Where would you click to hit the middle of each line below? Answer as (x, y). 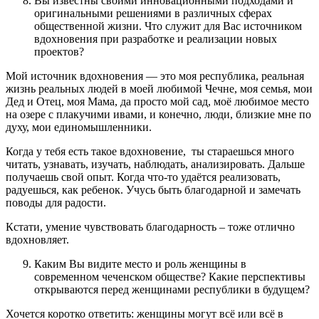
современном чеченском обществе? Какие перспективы (170, 277)
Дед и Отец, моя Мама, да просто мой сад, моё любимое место (157, 102)
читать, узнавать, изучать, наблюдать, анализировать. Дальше (155, 164)
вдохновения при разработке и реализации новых (156, 39)
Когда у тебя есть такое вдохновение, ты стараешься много (150, 152)
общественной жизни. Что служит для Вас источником (168, 26)
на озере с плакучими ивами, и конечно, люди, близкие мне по (158, 115)
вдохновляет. (37, 240)
